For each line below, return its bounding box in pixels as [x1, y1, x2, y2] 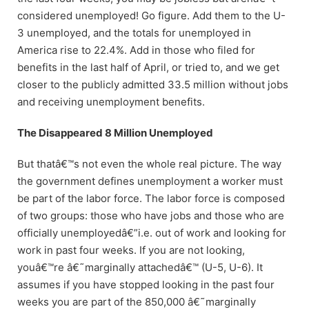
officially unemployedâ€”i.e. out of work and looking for [17, 226, 286, 239]
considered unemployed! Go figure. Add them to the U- [17, 8, 286, 22]
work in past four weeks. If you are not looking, [17, 243, 245, 257]
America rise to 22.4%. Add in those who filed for [17, 43, 255, 57]
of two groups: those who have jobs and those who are [17, 208, 284, 222]
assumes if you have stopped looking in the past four [17, 277, 275, 291]
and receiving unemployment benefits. [17, 94, 205, 108]
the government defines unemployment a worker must [17, 174, 283, 188]
